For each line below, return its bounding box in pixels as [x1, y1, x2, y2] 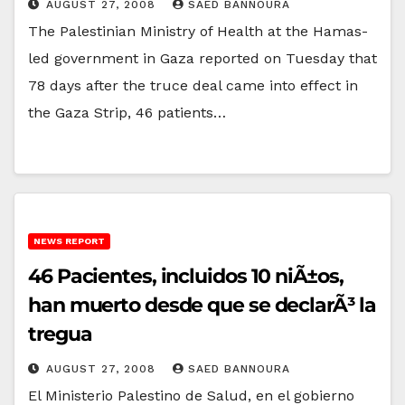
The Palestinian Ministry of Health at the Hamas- [28, 22, 368, 40]
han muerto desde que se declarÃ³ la [28, 292, 376, 317]
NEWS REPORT [33, 235, 105, 246]
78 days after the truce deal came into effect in [28, 76, 358, 94]
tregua [28, 321, 92, 346]
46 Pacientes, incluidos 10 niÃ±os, [28, 263, 344, 288]
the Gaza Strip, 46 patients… [28, 103, 226, 121]
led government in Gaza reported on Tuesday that [28, 49, 377, 67]
